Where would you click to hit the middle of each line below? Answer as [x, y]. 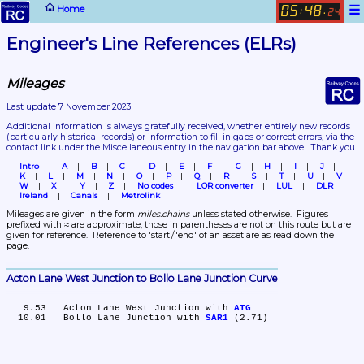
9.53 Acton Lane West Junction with [149, 308]
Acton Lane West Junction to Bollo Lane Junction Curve [142, 278]
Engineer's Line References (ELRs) [152, 43]
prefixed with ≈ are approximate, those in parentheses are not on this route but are [179, 224]
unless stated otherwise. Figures [259, 214]
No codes [156, 186]
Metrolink [140, 195]
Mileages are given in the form [72, 214]
